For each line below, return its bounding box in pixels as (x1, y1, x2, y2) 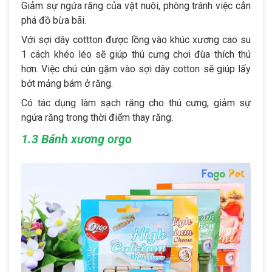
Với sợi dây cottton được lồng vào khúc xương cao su (21, 33, 251, 46)
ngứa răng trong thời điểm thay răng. (21, 111, 173, 123)
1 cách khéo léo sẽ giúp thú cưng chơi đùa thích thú (21, 48, 251, 60)
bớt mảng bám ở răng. (21, 77, 113, 89)
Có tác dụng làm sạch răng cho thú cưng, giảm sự (21, 97, 251, 109)
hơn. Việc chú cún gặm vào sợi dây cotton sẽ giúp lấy (21, 63, 251, 75)
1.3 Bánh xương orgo (21, 131, 132, 146)
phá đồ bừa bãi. (21, 14, 86, 26)
